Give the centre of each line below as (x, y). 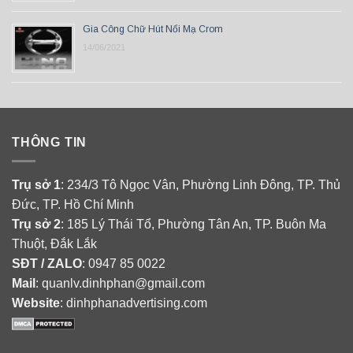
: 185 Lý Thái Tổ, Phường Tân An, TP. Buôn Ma (193, 225)
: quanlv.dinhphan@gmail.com (120, 284)
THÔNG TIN (50, 142)
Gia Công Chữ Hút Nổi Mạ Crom (153, 29)
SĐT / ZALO (47, 264)
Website (36, 303)
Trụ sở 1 (36, 185)
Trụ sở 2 (36, 225)
